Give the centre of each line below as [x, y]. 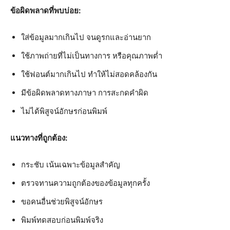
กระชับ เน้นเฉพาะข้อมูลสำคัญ [71, 164]
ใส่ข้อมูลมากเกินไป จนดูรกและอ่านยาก [86, 37]
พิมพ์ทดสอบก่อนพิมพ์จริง [62, 220]
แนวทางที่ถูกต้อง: [39, 138]
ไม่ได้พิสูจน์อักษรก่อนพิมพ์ [64, 111]
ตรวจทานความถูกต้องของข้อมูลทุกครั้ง [85, 183]
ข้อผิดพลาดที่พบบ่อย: [45, 10]
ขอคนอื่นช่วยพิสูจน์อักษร [62, 201]
